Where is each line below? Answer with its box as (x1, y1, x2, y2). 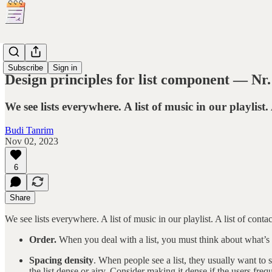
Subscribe (8, 63, 43, 72)
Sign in (53, 63, 77, 72)
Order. (29, 234, 56, 245)
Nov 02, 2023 (5, 135, 58, 146)
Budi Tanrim (5, 124, 53, 135)
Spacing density (29, 254, 93, 265)
